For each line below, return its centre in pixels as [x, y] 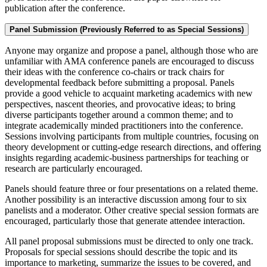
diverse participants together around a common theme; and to [119, 115]
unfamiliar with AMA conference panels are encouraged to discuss [129, 61]
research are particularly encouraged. [74, 169]
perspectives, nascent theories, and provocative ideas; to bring [120, 104]
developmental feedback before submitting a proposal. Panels [119, 83]
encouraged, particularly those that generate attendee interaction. [125, 221]
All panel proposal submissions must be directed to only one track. [129, 241]
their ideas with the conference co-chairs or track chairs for [114, 72]
